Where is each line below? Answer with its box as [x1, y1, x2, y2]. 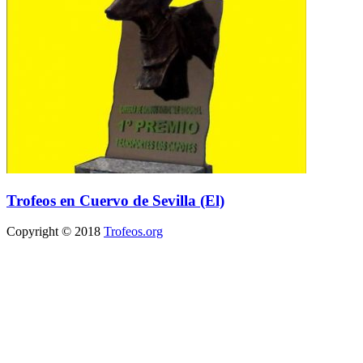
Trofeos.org [104, 224, 163, 239]
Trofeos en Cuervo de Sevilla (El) [6, 191, 224, 209]
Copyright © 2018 [6, 224, 104, 239]
